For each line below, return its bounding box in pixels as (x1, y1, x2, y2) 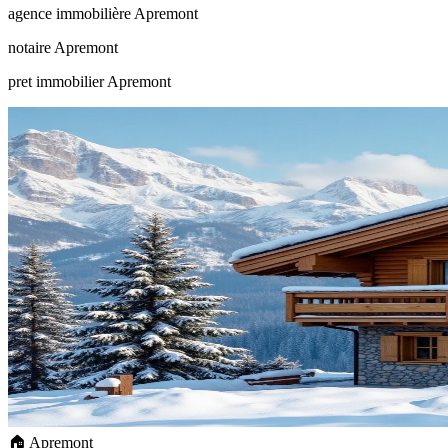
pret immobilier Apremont (8, 73, 171, 91)
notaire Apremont (8, 39, 118, 57)
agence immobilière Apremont (8, 5, 198, 23)
